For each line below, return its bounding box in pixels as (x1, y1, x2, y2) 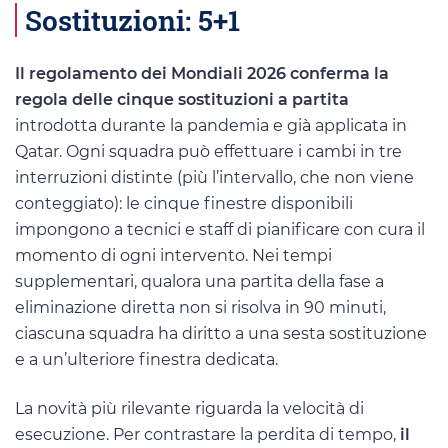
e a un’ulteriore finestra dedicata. (15, 349, 278, 369)
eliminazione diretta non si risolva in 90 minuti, (15, 297, 386, 317)
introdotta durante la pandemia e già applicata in (15, 115, 407, 135)
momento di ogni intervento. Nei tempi (15, 245, 332, 265)
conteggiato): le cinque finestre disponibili (15, 193, 353, 213)
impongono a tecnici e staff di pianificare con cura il (15, 219, 425, 239)
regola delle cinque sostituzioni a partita (15, 89, 349, 109)
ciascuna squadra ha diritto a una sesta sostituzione (15, 323, 427, 343)
